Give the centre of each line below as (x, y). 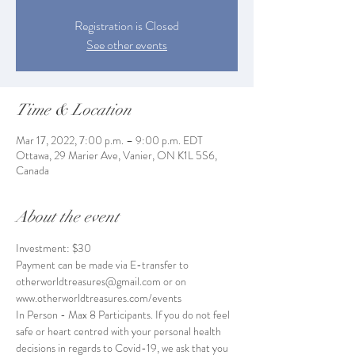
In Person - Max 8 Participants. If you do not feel (124, 315)
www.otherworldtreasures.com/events (99, 298)
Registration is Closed (127, 26)
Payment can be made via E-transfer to (103, 265)
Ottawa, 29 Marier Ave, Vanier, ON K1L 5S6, (116, 156)
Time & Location (74, 110)
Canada (32, 171)
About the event (67, 217)
